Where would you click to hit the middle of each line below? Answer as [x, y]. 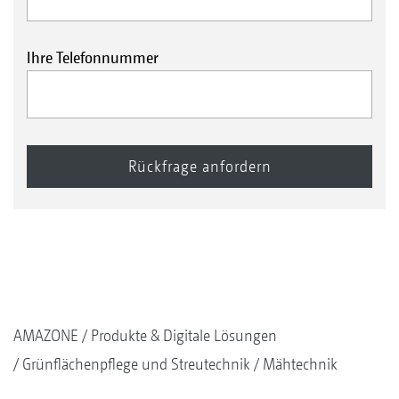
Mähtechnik [300, 364]
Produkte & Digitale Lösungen [184, 335]
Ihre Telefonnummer [93, 57]
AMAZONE [46, 335]
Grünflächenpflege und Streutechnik [136, 364]
